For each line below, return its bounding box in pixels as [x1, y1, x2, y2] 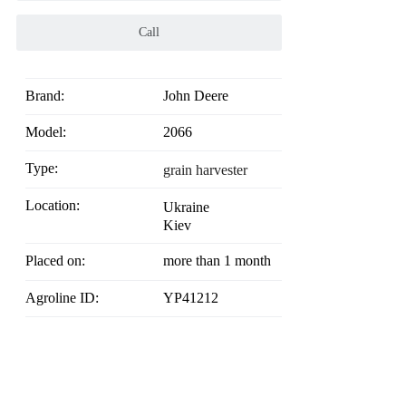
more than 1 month [162, 253, 271, 269]
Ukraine [162, 199, 209, 216]
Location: [34, 198, 80, 214]
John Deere [162, 88, 228, 104]
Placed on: [34, 253, 85, 269]
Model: [38, 124, 66, 140]
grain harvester [162, 162, 247, 179]
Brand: [35, 88, 64, 104]
